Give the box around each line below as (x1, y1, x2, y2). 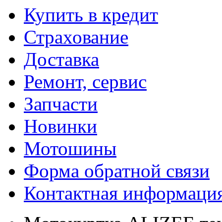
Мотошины (24, 138, 116, 159)
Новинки (24, 115, 97, 137)
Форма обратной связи (24, 160, 210, 181)
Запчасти (24, 93, 98, 114)
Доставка (24, 49, 99, 70)
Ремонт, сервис (24, 71, 147, 92)
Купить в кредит (24, 4, 158, 25)
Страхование (24, 26, 128, 48)
